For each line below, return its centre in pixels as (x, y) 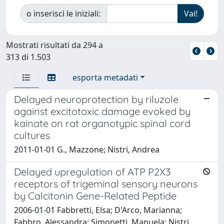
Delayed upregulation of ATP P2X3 (92, 171)
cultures (32, 135)
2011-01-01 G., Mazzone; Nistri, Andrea (87, 149)
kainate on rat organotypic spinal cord (102, 123)
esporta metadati (105, 77)
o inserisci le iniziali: (63, 13)
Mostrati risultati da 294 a (54, 45)
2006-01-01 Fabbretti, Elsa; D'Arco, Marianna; (98, 210)
